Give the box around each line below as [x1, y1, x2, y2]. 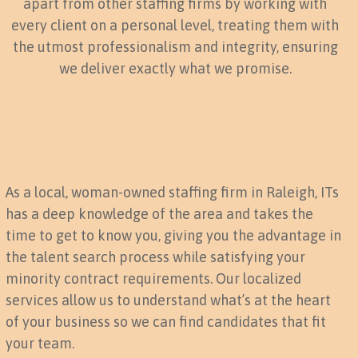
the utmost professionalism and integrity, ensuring [12, 38, 338, 55]
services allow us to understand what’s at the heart [6, 291, 332, 308]
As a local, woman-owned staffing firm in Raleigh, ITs [6, 183, 340, 201]
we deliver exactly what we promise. [58, 59, 292, 77]
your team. [6, 334, 75, 352]
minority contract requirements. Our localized [6, 269, 302, 287]
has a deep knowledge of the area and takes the [6, 205, 314, 222]
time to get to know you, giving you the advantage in [6, 226, 342, 244]
